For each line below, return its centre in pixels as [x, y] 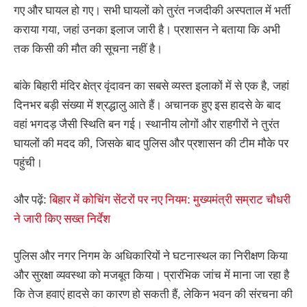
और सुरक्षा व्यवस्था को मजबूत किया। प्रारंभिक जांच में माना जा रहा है [151, 275]
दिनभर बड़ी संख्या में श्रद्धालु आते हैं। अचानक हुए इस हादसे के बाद [147, 105]
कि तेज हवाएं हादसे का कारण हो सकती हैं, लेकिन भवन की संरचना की [153, 294]
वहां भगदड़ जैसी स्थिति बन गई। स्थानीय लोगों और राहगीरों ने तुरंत [147, 124]
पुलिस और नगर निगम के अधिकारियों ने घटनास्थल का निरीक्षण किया [151, 256]
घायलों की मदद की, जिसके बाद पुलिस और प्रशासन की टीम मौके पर [151, 143]
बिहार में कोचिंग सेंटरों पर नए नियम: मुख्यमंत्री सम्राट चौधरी [170, 200]
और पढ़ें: [32, 200]
